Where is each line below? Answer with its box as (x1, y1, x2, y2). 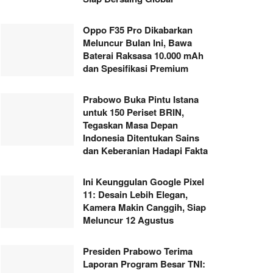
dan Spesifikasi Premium (83, 62, 188, 75)
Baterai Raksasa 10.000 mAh (83, 49, 204, 62)
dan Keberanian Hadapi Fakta (83, 144, 208, 157)
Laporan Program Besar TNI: (83, 257, 205, 271)
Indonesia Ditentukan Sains (83, 131, 199, 144)
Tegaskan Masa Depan (83, 118, 178, 132)
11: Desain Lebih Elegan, (83, 188, 188, 201)
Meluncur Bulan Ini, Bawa (83, 36, 192, 49)
